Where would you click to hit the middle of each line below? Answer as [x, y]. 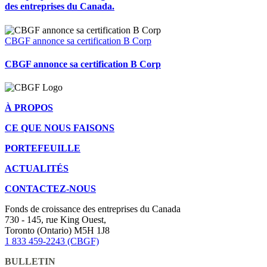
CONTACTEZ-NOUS [50, 189]
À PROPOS [29, 108]
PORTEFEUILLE [43, 148]
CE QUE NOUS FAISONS [60, 128]
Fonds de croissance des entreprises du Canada [93, 209]
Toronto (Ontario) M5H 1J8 [57, 231]
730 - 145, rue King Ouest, [55, 220]
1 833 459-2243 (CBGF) [52, 241]
